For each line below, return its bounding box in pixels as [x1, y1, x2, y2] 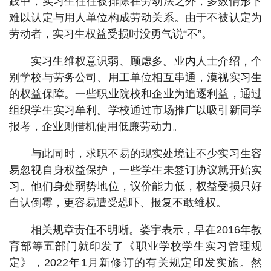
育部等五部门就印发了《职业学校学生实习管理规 [9, 240, 262, 252]
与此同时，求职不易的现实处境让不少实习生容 [31, 147, 262, 160]
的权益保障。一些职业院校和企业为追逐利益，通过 [9, 87, 262, 100]
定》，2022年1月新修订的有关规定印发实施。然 [9, 256, 262, 269]
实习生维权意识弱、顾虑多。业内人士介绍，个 [31, 54, 262, 67]
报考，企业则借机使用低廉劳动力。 [9, 120, 183, 132]
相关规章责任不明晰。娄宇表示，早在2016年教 [31, 223, 262, 236]
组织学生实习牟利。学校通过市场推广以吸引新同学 [9, 103, 262, 116]
